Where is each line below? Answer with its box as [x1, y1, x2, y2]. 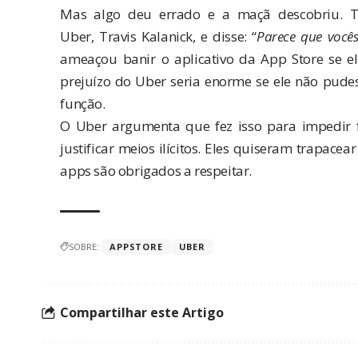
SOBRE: [69, 240, 100, 253]
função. [60, 93, 105, 113]
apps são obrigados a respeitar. [60, 161, 252, 180]
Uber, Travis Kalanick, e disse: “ [60, 26, 257, 46]
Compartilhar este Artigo [60, 304, 224, 322]
